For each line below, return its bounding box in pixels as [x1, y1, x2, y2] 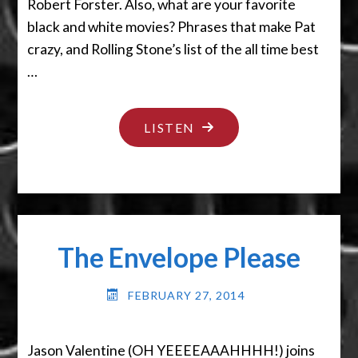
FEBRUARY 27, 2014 [128, 288, 245, 303]
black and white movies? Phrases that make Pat [27, 18, 316, 35]
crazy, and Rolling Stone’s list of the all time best [27, 40, 320, 58]
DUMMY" [193, 193, 258, 209]
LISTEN [144, 120, 195, 136]
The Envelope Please [57, 241, 300, 273]
